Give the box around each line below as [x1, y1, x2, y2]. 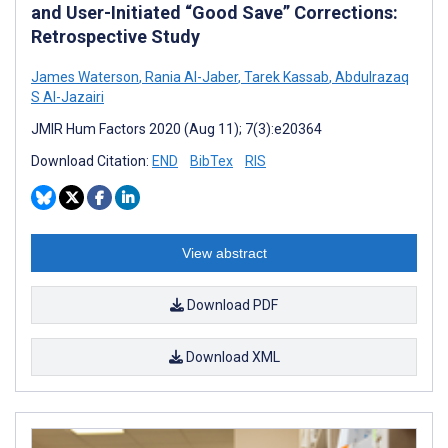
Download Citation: [31, 152, 152, 169]
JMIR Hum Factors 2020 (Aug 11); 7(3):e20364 [31, 120, 322, 137]
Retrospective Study [31, 25, 200, 47]
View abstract [181, 244, 267, 261]
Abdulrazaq [332, 68, 409, 85]
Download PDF [184, 296, 278, 313]
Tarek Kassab [241, 68, 329, 85]
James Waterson [31, 68, 139, 85]
